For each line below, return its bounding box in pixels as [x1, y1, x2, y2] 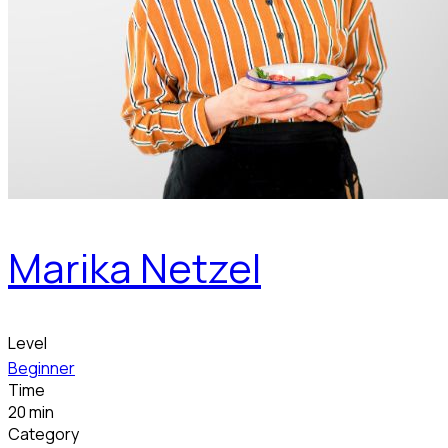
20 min [8, 401, 54, 424]
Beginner [8, 357, 75, 380]
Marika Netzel [8, 240, 261, 296]
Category [8, 423, 79, 446]
